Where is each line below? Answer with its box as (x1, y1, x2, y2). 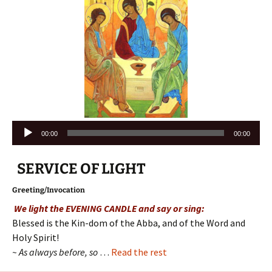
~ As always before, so (12, 245, 100, 258)
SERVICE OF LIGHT (17, 160, 146, 177)
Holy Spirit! (12, 231, 59, 243)
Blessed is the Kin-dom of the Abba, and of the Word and (12, 216, 245, 229)
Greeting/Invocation (12, 185, 85, 194)
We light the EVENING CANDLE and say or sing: (12, 202, 205, 214)
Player (12, 135, 38, 148)
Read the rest (111, 245, 167, 258)
